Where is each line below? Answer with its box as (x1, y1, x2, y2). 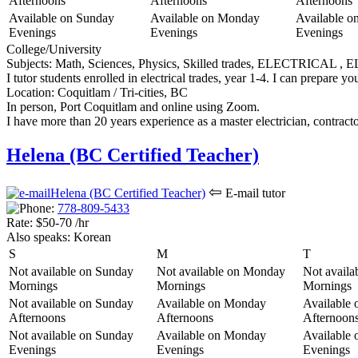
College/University (6, 42, 101, 57)
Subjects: (6, 57, 52, 71)
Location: (6, 86, 54, 100)
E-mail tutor (222, 186, 285, 200)
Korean (70, 230, 111, 244)
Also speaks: (6, 230, 70, 244)
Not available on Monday (157, 265, 285, 278)
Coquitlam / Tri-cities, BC (54, 86, 188, 100)
